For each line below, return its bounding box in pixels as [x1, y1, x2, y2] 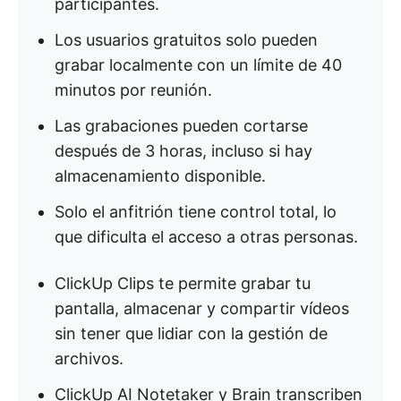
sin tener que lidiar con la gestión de [55, 324, 328, 343]
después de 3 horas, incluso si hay [55, 141, 312, 160]
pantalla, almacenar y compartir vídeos [55, 299, 349, 318]
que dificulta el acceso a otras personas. [55, 227, 358, 246]
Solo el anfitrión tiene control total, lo [55, 202, 337, 221]
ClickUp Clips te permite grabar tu [55, 274, 311, 293]
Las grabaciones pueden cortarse [55, 116, 308, 135]
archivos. [55, 349, 124, 368]
